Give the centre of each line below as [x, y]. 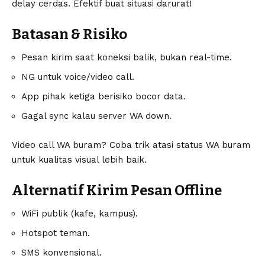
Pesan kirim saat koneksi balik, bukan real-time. [127, 57]
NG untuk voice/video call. [78, 77]
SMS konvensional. [62, 253]
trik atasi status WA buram [193, 145]
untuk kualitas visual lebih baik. [79, 160]
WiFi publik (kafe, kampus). [80, 214]
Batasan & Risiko [70, 34]
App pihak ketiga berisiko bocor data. [104, 96]
